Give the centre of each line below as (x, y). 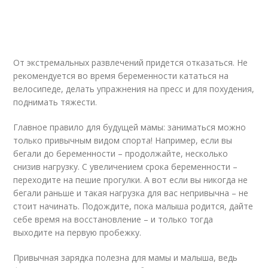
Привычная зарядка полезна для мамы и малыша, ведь (126, 258)
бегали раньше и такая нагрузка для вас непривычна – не (131, 193)
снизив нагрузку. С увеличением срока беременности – (126, 167)
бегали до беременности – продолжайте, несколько (121, 153)
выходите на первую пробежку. (77, 232)
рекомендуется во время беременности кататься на (121, 76)
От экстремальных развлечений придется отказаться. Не (131, 63)
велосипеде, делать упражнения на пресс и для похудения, (134, 89)
